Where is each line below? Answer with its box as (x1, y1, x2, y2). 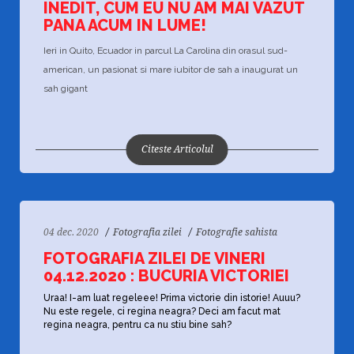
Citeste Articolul (141, 144, 213, 155)
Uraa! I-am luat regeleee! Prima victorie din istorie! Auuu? (43, 292, 300, 303)
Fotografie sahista (196, 227, 277, 238)
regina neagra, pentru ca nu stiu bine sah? (43, 319, 232, 330)
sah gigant (43, 83, 88, 94)
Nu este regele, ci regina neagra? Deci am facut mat (43, 306, 281, 317)
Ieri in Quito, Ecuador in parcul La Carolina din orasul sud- (43, 45, 288, 56)
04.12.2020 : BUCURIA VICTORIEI (43, 266, 289, 285)
